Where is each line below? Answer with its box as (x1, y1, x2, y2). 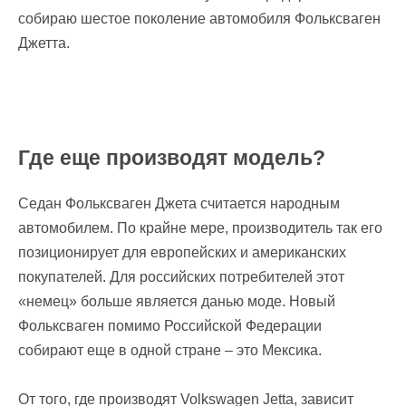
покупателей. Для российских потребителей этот (18, 269, 344, 285)
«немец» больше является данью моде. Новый (18, 294, 335, 310)
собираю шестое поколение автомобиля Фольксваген (18, 11, 381, 27)
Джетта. (18, 35, 70, 52)
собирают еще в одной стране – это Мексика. (18, 343, 322, 359)
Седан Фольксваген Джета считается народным (18, 196, 340, 212)
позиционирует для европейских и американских (18, 245, 346, 261)
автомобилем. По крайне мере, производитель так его (18, 220, 382, 237)
